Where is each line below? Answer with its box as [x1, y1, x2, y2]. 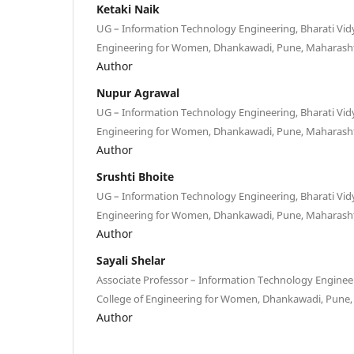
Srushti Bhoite [96, 168, 174, 184]
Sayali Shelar [96, 252, 165, 268]
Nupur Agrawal [96, 85, 179, 100]
